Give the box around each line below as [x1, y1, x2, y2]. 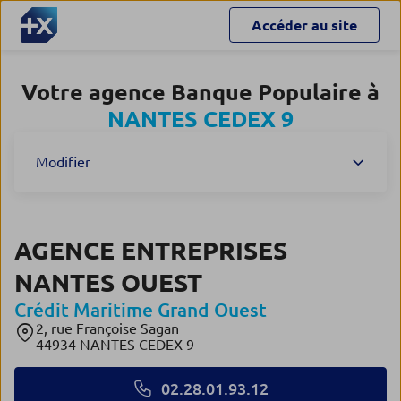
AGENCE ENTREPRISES [14, 236, 287, 264]
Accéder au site [252, 17, 357, 33]
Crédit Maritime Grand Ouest [14, 299, 267, 320]
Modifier [36, 154, 90, 170]
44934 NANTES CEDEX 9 [36, 337, 194, 353]
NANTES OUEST [14, 269, 202, 296]
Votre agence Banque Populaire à [21, 80, 380, 105]
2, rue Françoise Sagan [36, 320, 179, 337]
